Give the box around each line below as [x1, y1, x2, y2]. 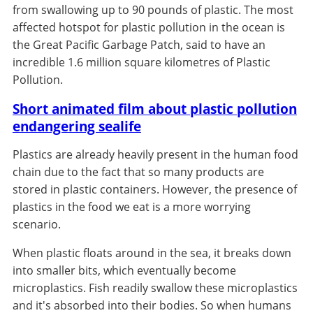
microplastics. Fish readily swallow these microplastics [12, 279, 298, 296]
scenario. [12, 216, 61, 232]
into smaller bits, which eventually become [12, 262, 236, 278]
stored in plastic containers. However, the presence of [12, 181, 297, 197]
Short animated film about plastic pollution [12, 99, 297, 117]
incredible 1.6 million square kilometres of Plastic [12, 54, 270, 70]
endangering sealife [12, 117, 141, 135]
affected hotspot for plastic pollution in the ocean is [12, 19, 285, 35]
